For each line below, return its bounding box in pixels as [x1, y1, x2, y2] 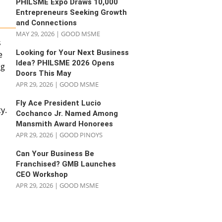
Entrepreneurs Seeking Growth [16, 8, 127, 17]
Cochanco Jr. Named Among [16, 109, 118, 118]
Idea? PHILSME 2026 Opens [16, 58, 115, 68]
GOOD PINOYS [59, 130, 103, 140]
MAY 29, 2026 [16, 29, 55, 39]
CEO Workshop [16, 170, 68, 179]
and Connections [16, 18, 77, 28]
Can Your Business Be [16, 149, 95, 159]
